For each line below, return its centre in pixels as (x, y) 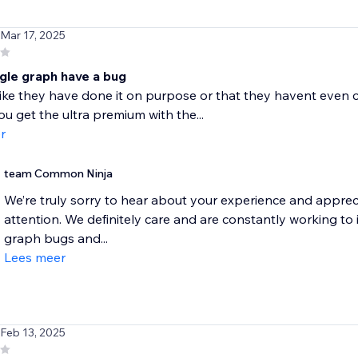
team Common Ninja (58, 174)
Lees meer (34, 258)
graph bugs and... (56, 239)
